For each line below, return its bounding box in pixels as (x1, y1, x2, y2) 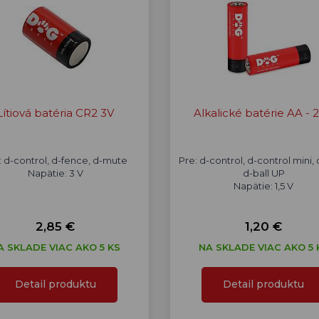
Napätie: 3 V (27, 167, 83, 179)
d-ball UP (242, 167, 285, 179)
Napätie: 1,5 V (234, 180, 294, 192)
